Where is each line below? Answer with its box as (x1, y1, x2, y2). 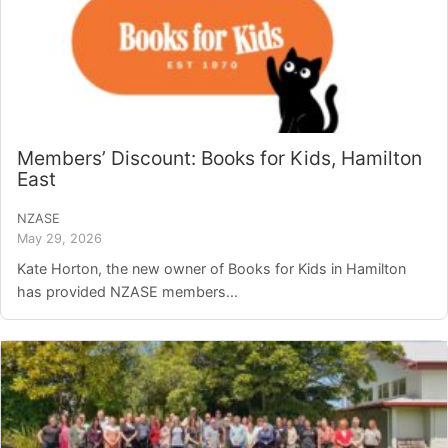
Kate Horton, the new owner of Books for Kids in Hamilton (17, 260, 406, 278)
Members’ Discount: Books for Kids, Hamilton (17, 146, 422, 171)
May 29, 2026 (17, 231, 102, 247)
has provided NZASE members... (17, 283, 238, 301)
